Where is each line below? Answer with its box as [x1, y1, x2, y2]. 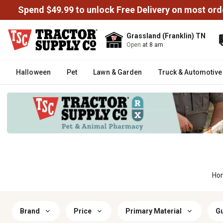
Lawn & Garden [93, 68, 142, 76]
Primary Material [125, 207, 182, 215]
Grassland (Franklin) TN [126, 32, 206, 40]
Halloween [16, 68, 51, 76]
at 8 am [142, 41, 163, 48]
